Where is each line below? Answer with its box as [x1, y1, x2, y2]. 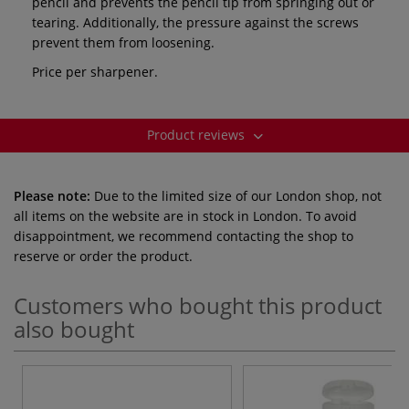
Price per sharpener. [32, 62, 158, 80]
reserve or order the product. [14, 246, 193, 265]
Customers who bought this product [14, 289, 382, 320]
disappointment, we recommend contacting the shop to [14, 226, 353, 245]
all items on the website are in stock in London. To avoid [14, 206, 357, 225]
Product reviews [146, 125, 248, 143]
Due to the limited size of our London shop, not [90, 186, 382, 204]
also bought [14, 313, 134, 344]
